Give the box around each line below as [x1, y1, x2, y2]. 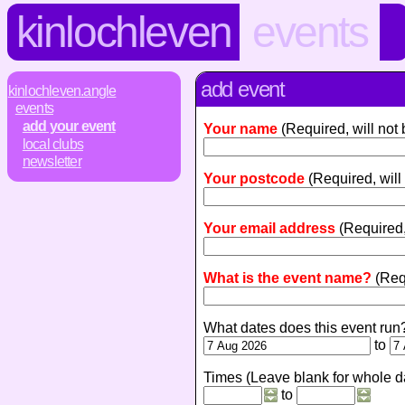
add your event [22, 118, 116, 134]
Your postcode [203, 170, 305, 186]
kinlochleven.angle [7, 82, 117, 99]
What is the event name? [203, 269, 372, 286]
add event [200, 76, 285, 101]
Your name [203, 120, 278, 137]
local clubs [22, 136, 83, 152]
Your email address [203, 220, 335, 236]
